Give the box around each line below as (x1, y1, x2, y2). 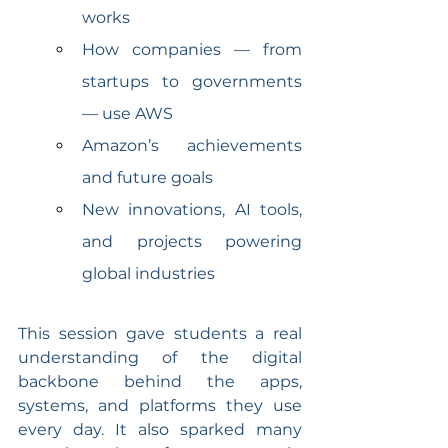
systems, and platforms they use (18, 395, 302, 415)
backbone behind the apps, (18, 371, 302, 391)
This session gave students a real (18, 323, 302, 343)
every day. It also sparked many (18, 419, 302, 439)
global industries (82, 263, 215, 283)
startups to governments (82, 71, 302, 91)
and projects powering (82, 231, 302, 251)
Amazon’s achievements (82, 135, 302, 155)
